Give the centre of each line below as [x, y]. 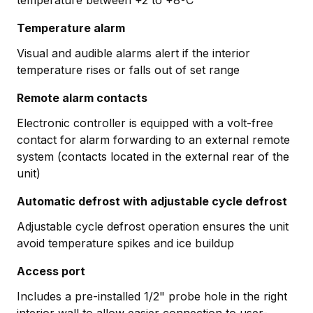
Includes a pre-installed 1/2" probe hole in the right [152, 296]
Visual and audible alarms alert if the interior [133, 53]
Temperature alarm [71, 28]
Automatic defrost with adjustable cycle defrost [152, 201]
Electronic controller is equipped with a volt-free [145, 123]
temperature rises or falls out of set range [128, 70]
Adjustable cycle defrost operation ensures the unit [153, 226]
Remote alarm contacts [82, 97]
